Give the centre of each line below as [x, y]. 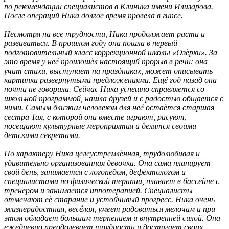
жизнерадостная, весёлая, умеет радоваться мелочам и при [110, 209]
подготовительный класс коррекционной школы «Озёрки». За [111, 52]
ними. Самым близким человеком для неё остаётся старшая [109, 108]
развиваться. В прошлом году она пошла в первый [91, 43]
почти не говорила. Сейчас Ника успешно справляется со [104, 89]
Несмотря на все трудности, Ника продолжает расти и [105, 34]
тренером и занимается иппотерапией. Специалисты [98, 190]
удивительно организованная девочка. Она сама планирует [107, 163]
